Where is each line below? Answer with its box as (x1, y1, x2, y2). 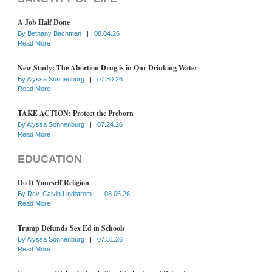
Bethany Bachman (27, 29, 83, 37)
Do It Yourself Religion (18, 177, 89, 188)
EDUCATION (18, 152, 82, 165)
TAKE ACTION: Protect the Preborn (18, 107, 134, 118)
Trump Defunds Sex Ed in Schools (18, 222, 125, 233)
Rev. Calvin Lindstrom (27, 189, 93, 197)
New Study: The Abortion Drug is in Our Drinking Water (18, 62, 197, 73)
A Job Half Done (18, 16, 70, 27)
